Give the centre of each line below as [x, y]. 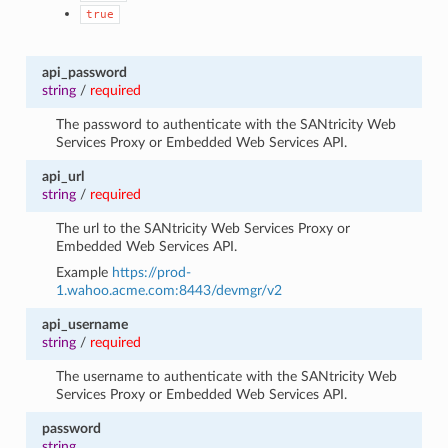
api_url [62, 176]
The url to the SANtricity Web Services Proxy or [203, 228]
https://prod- [152, 272]
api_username [84, 324]
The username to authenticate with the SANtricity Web [227, 376]
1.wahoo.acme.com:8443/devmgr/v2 [169, 290]
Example [84, 272]
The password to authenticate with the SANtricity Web [226, 124]
